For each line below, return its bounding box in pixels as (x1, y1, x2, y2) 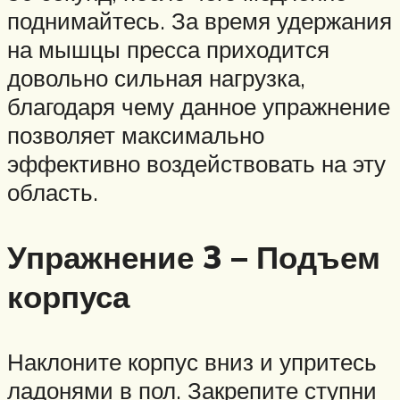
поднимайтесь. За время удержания (7, 5, 392, 35)
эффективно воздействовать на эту (7, 148, 386, 178)
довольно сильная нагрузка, (7, 62, 305, 92)
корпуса (7, 277, 129, 317)
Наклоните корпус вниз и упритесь (7, 347, 377, 377)
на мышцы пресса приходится (7, 34, 329, 63)
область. (7, 177, 98, 206)
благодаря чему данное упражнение (7, 91, 390, 121)
